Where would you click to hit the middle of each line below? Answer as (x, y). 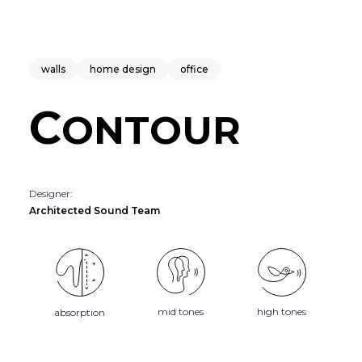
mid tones (181, 311)
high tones (282, 311)
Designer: (51, 194)
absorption (80, 312)
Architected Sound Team (95, 210)
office (194, 69)
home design (123, 69)
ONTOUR (151, 130)
